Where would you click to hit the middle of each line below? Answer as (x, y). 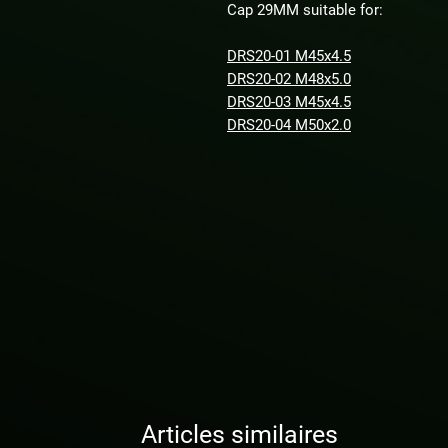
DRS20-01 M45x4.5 (289, 56)
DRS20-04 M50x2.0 (289, 125)
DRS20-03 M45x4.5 (289, 102)
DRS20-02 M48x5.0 (289, 79)
